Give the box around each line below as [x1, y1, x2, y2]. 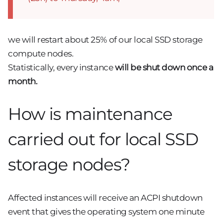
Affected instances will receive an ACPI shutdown [8, 192, 203, 203]
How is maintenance [8, 103, 172, 124]
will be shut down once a [114, 62, 214, 72]
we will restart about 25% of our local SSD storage [8, 34, 203, 45]
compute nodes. [8, 48, 74, 58]
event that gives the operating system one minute [8, 206, 205, 217]
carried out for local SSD [8, 128, 198, 150]
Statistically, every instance [8, 62, 115, 72]
